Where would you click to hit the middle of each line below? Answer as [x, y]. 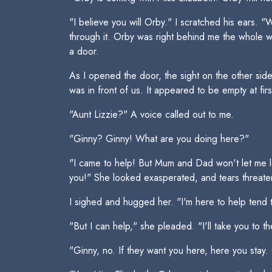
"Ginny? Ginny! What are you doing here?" [159, 139]
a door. [84, 51]
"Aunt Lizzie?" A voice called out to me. [151, 114]
